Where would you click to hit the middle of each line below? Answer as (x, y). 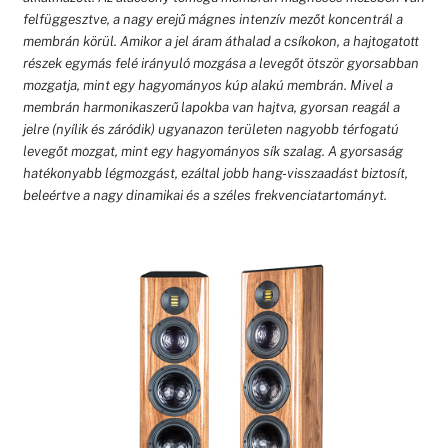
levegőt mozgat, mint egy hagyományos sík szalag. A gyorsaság (212, 150)
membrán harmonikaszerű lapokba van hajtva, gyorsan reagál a (211, 106)
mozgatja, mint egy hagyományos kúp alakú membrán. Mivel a (207, 84)
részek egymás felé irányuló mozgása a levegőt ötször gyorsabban (220, 62)
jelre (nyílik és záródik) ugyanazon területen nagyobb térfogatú (210, 128)
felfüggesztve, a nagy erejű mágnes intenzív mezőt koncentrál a (212, 18)
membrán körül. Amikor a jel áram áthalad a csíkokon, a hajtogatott (220, 40)
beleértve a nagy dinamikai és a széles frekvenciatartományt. (204, 194)
